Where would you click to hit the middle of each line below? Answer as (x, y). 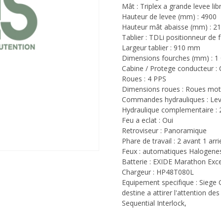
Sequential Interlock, (154, 203)
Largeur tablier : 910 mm (161, 48)
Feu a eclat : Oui (147, 120)
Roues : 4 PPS (144, 79)
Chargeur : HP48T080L (158, 172)
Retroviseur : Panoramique (164, 130)
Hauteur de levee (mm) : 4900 (169, 17)
